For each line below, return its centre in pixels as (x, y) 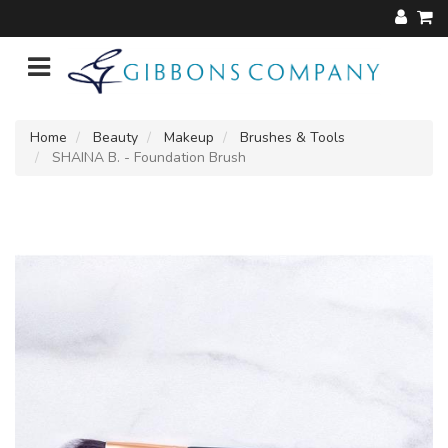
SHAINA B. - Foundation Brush (147, 157)
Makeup (189, 137)
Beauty (115, 137)
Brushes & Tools (292, 137)
